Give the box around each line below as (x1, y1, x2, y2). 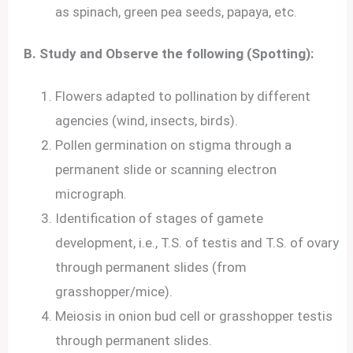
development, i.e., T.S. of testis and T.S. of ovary (55, 234, 340, 251)
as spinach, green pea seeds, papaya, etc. (55, 3, 298, 20)
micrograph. (55, 185, 128, 202)
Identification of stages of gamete (55, 210, 264, 226)
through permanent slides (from (55, 258, 247, 275)
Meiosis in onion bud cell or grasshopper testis (55, 307, 333, 324)
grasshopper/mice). (55, 283, 176, 299)
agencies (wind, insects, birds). (55, 112, 242, 128)
